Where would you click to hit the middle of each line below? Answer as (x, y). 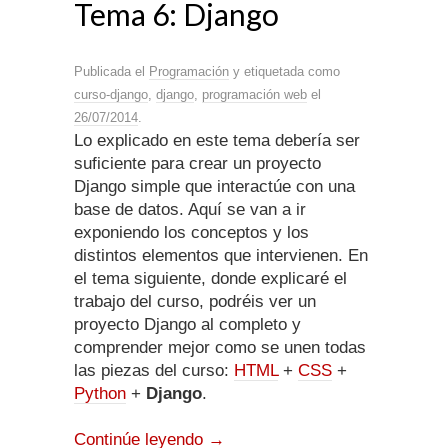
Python (100, 394)
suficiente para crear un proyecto (197, 164)
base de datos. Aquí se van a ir (190, 210)
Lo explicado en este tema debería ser (217, 141)
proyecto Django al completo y (187, 325)
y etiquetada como (284, 72)
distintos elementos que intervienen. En (221, 256)
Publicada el (111, 72)
